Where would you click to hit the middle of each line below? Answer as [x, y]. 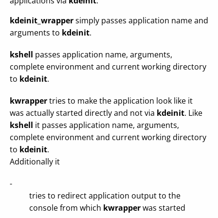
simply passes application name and [141, 20]
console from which [66, 208]
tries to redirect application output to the [105, 196]
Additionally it [35, 162]
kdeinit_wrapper [42, 20]
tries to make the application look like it [120, 101]
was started [163, 208]
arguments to [36, 33]
